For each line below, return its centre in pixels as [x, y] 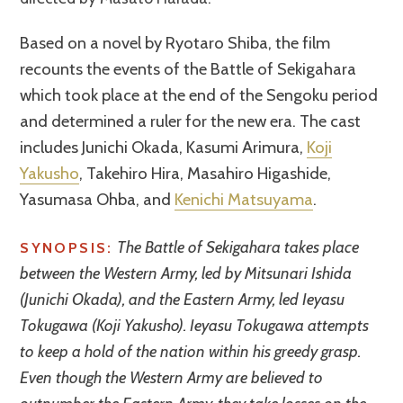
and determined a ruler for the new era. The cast [191, 121]
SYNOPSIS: [67, 247]
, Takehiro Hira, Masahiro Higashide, [206, 173]
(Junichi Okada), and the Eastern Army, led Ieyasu [183, 299]
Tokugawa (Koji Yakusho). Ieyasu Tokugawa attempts [195, 325]
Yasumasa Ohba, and [98, 199]
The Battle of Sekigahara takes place [237, 246]
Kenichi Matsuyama [244, 199]
